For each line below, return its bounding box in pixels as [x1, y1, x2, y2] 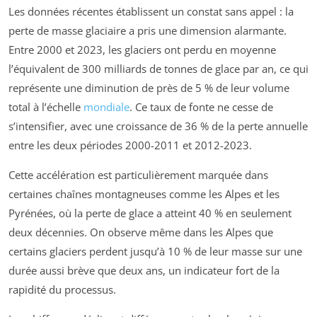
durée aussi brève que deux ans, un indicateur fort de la [8, 263, 279, 277]
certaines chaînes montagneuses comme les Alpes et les [8, 186, 279, 201]
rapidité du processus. [8, 282, 116, 296]
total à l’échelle [8, 99, 83, 114]
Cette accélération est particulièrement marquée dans [8, 167, 268, 182]
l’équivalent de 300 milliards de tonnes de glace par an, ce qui [8, 61, 309, 76]
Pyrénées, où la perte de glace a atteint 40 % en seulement [8, 205, 292, 220]
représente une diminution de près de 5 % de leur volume [8, 80, 289, 95]
